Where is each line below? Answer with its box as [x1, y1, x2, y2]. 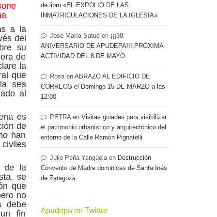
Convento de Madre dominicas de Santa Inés [40, 164, 167, 171]
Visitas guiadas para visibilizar [81, 113, 167, 121]
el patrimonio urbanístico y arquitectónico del [40, 124, 166, 131]
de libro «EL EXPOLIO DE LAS [40, 1, 129, 9]
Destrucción [117, 154, 151, 161]
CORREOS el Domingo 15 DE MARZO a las [40, 83, 165, 90]
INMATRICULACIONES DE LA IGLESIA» [40, 12, 157, 19]
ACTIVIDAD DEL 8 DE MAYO [40, 52, 125, 60]
